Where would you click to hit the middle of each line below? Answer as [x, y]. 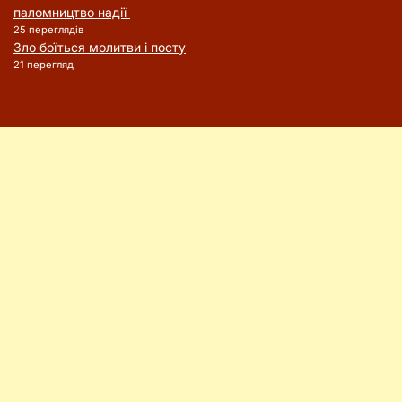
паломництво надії [72, 12]
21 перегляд [44, 64]
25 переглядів [48, 29]
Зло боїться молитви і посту [100, 47]
